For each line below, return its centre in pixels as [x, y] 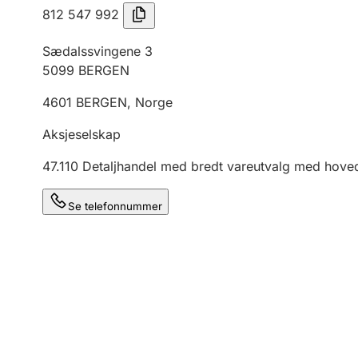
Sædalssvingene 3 [97, 51]
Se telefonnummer [115, 206]
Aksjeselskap [82, 134]
